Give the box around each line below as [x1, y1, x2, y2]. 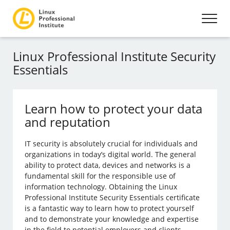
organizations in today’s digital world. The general [25, 149, 197, 159]
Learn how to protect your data [25, 100, 203, 117]
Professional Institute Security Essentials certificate [25, 193, 200, 202]
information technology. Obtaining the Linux [25, 182, 178, 191]
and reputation [25, 113, 111, 130]
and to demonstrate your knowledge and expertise [25, 214, 199, 224]
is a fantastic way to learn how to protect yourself [25, 203, 195, 213]
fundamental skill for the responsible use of [25, 171, 176, 181]
